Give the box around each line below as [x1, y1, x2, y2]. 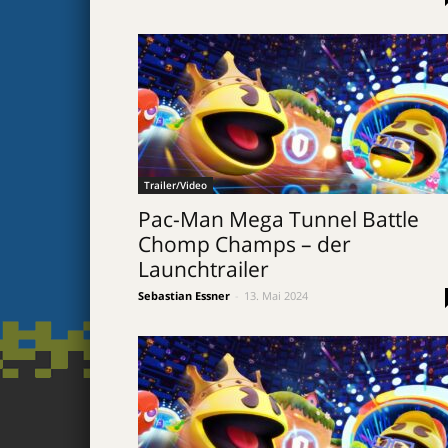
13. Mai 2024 [244, 288, 308, 303]
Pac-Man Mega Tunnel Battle [138, 205, 419, 233]
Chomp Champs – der [138, 230, 351, 258]
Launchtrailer [138, 255, 269, 283]
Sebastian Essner [138, 288, 230, 303]
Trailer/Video [144, 178, 207, 192]
